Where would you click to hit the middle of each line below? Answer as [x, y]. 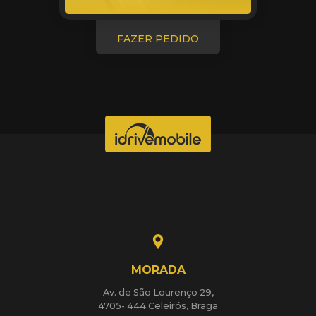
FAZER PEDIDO [158, 38]
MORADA [158, 269]
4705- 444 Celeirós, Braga [158, 305]
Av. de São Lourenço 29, [158, 292]
